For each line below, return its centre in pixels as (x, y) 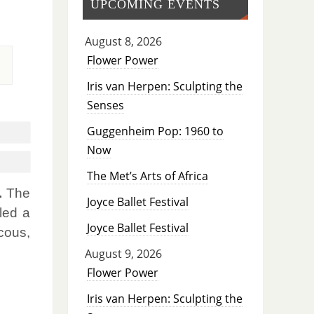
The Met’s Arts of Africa (147, 176)
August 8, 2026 (123, 42)
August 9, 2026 (123, 254)
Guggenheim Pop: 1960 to (155, 131)
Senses (105, 105)
